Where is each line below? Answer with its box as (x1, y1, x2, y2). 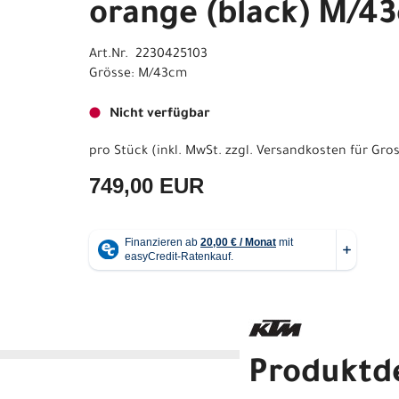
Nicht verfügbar (110, 107, 210, 122)
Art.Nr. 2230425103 (89, 47, 208, 62)
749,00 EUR (89, 173, 204, 198)
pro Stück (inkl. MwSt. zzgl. (89, 144, 256, 159)
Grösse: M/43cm (89, 67, 187, 82)
